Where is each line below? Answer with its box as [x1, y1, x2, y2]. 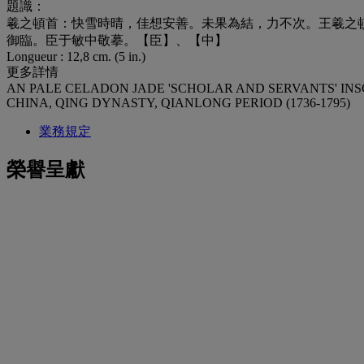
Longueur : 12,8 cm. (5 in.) [6, 49, 145, 63]
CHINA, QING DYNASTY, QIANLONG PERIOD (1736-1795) [6, 95, 350, 110]
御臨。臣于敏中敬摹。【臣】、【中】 [6, 32, 227, 47]
